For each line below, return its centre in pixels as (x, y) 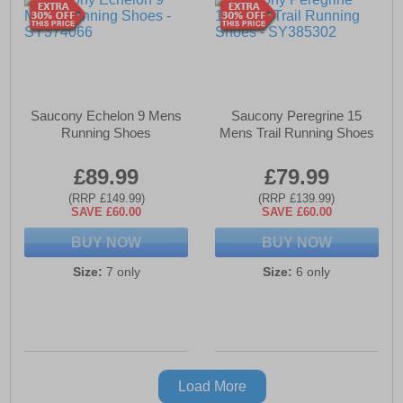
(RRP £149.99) (106, 199)
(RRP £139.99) (297, 199)
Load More (212, 387)
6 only (312, 272)
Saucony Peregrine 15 (297, 116)
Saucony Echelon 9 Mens (107, 116)
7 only (121, 272)
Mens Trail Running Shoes (296, 133)
